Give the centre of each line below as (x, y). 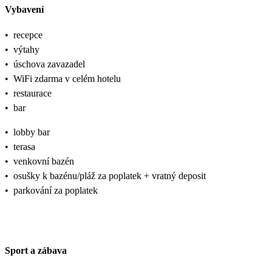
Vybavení (24, 10)
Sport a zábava (36, 250)
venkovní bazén (44, 161)
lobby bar (32, 132)
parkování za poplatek (56, 191)
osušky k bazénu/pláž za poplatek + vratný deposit (110, 176)
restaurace (32, 93)
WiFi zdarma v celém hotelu (67, 79)
